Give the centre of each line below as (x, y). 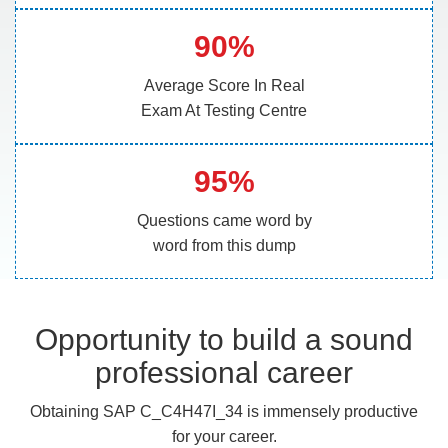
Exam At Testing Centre (224, 110)
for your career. (224, 436)
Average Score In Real (224, 85)
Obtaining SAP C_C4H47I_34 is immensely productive (224, 411)
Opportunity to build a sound (224, 339)
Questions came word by (224, 220)
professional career (224, 372)
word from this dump (224, 245)
